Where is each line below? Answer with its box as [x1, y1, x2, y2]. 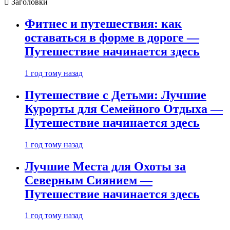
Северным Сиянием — [25, 173, 152, 187]
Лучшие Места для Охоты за [25, 159, 186, 173]
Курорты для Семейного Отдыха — [25, 102, 223, 116]
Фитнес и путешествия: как [25, 16, 182, 30]
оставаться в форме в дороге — [25, 30, 199, 44]
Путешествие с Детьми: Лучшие [25, 88, 206, 102]
